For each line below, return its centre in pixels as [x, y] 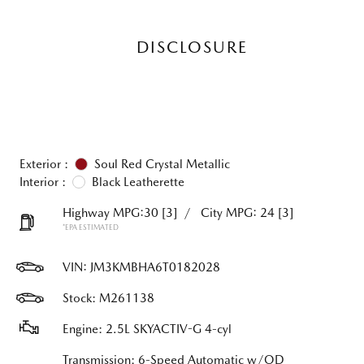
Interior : [43, 182]
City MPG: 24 [238, 213]
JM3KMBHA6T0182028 [155, 267]
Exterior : [44, 164]
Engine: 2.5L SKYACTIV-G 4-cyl [147, 329]
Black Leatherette [138, 182]
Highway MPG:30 [110, 213]
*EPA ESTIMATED [91, 227]
